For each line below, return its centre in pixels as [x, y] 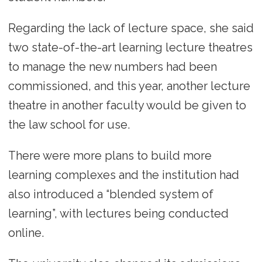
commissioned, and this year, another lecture [129, 86]
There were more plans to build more [110, 156]
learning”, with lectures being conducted [118, 214]
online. [26, 233]
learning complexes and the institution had [123, 175]
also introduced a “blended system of [111, 194]
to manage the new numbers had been [112, 67]
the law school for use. [69, 125]
